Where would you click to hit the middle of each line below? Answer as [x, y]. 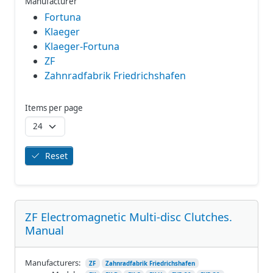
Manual [44, 230]
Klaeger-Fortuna [82, 46]
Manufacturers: [53, 262]
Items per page [54, 108]
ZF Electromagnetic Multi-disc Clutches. [129, 216]
